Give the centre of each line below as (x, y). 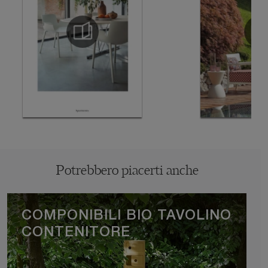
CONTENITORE (76, 233)
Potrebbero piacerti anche (127, 171)
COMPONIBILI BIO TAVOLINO (127, 216)
